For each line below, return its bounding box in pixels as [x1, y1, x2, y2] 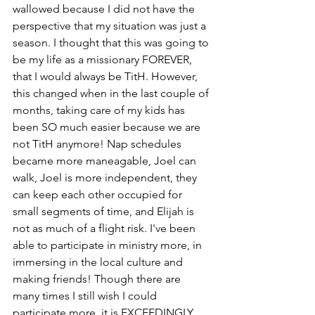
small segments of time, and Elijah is [13, 204, 197, 218]
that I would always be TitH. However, [13, 69, 200, 83]
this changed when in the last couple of [13, 86, 212, 100]
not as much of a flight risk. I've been [13, 221, 198, 235]
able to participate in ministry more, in [13, 238, 205, 252]
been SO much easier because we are [13, 120, 203, 134]
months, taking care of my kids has [13, 103, 188, 117]
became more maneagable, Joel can [13, 153, 199, 167]
